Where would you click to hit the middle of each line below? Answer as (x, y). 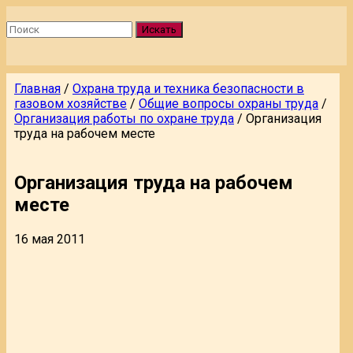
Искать (159, 30)
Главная (37, 89)
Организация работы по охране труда (124, 119)
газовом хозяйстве (71, 104)
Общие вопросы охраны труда (229, 104)
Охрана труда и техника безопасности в (188, 89)
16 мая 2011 (50, 239)
